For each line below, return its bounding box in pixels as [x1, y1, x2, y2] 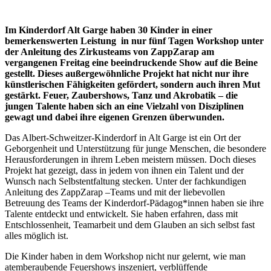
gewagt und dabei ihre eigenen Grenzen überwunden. [5, 112, 224, 123]
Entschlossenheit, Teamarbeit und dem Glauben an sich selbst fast [5, 220, 255, 230]
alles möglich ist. [5, 230, 68, 241]
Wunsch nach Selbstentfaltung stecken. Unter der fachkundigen [5, 176, 246, 187]
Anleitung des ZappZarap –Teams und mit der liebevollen [5, 187, 225, 198]
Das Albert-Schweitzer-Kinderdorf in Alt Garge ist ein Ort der [5, 132, 241, 143]
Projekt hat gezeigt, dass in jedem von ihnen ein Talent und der [5, 165, 244, 176]
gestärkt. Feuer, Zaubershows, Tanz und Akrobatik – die [5, 90, 238, 101]
